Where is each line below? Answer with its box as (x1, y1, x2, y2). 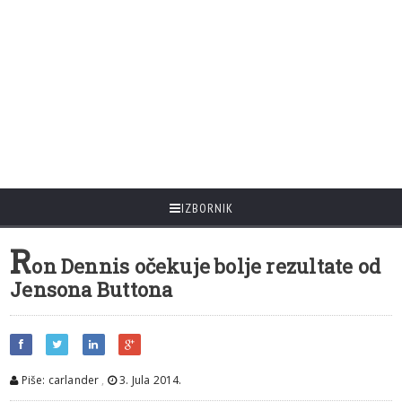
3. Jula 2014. (117, 372, 182, 388)
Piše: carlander (18, 372, 100, 388)
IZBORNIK (180, 200, 233, 216)
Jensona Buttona (10, 276, 173, 302)
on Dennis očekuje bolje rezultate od (31, 253, 380, 279)
